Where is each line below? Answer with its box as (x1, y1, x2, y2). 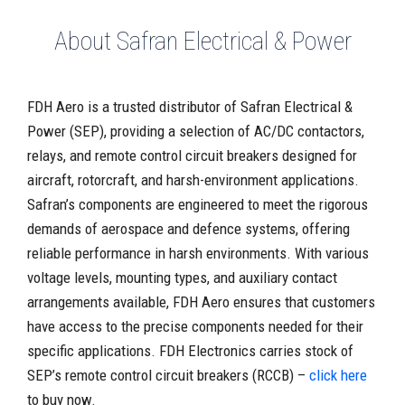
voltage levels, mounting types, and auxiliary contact (27, 268, 337, 287)
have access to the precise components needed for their (27, 317, 363, 335)
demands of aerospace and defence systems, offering (27, 220, 350, 238)
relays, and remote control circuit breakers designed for (27, 146, 357, 165)
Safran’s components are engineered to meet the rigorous (27, 195, 368, 213)
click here (309, 366, 367, 384)
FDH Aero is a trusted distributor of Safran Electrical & (27, 98, 353, 116)
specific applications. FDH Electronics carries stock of (27, 342, 353, 360)
